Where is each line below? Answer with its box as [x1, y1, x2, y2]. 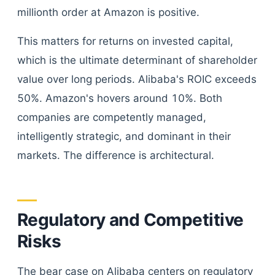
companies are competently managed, [17, 111, 206, 123]
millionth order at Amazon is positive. [17, 6, 199, 18]
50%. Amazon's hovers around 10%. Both [17, 92, 222, 104]
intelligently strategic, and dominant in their [17, 130, 231, 142]
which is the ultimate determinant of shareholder [17, 54, 257, 66]
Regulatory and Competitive [17, 209, 244, 230]
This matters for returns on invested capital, [17, 35, 233, 47]
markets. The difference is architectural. [17, 149, 214, 161]
